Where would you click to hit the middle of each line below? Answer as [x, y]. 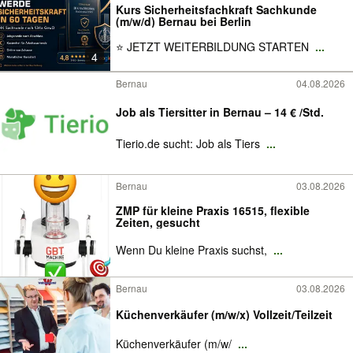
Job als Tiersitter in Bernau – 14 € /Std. [220, 112]
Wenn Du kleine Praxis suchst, [193, 250]
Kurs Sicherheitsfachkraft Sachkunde [216, 9]
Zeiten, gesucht [158, 222]
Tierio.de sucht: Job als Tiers [190, 143]
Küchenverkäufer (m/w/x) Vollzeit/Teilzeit [224, 314]
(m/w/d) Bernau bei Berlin [184, 21]
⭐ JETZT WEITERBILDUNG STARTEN [214, 46]
